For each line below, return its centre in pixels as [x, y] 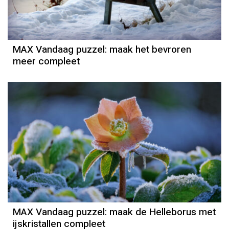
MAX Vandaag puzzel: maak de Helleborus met [114, 212]
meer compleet [46, 62]
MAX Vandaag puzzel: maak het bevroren [102, 50]
